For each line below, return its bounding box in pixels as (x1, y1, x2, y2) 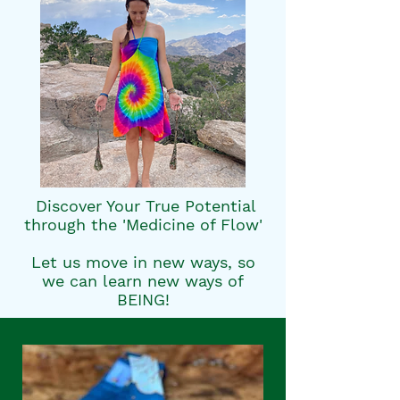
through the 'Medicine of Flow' (23, 214, 262, 234)
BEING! (116, 289, 170, 309)
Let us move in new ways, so (30, 252, 255, 271)
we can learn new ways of (42, 271, 244, 290)
